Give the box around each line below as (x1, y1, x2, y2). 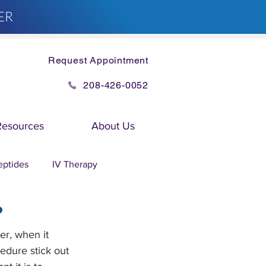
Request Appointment (47, 54, 148, 66)
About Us (91, 120, 135, 132)
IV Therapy (52, 159, 97, 169)
